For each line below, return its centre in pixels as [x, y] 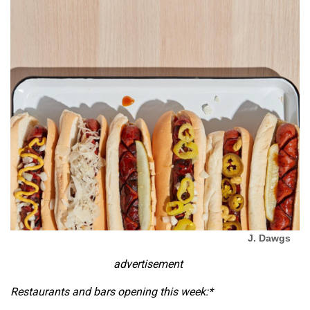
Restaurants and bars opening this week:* [112, 291]
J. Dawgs [269, 238]
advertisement [148, 264]
